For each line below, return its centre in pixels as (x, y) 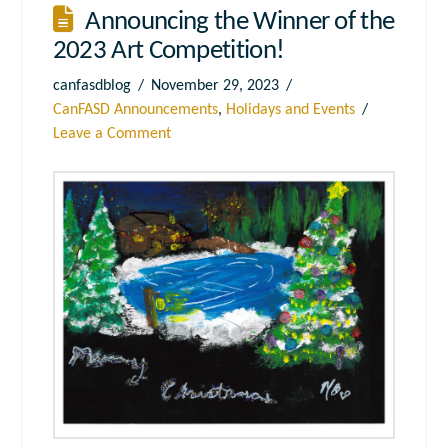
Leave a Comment (111, 133)
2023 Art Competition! (168, 51)
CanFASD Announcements (135, 109)
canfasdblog (91, 85)
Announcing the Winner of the (240, 22)
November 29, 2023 (215, 85)
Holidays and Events (290, 109)
